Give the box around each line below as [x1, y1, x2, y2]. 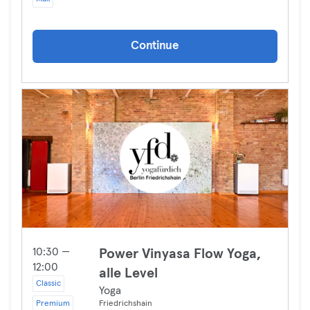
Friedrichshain [99, 300, 152, 308]
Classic [36, 280, 61, 288]
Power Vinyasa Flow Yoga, [99, 247, 261, 261]
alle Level [99, 266, 158, 280]
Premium [36, 300, 70, 308]
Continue [131, 40, 179, 52]
